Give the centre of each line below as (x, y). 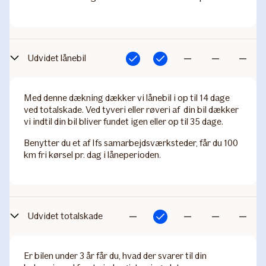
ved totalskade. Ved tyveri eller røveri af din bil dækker (131, 110)
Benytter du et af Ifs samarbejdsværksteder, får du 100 (131, 143)
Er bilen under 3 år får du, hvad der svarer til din (115, 256)
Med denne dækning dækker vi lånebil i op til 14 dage (127, 98)
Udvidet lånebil (57, 58)
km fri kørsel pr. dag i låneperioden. (92, 155)
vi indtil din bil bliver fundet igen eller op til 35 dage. (123, 121)
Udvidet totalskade (65, 216)
